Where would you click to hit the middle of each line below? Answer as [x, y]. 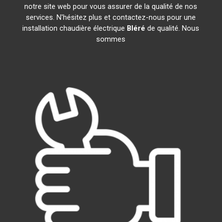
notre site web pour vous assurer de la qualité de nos [111, 6]
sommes [111, 39]
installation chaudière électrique [75, 28]
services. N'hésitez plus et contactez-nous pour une [111, 17]
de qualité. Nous [172, 28]
